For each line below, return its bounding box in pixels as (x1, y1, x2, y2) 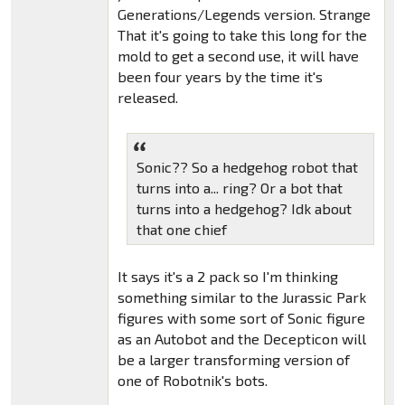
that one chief (136, 221, 227, 239)
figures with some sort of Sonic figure (117, 309, 365, 327)
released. (117, 89, 178, 107)
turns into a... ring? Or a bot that (136, 179, 343, 197)
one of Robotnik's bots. (117, 372, 268, 390)
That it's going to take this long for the (117, 26, 367, 44)
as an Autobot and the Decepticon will (117, 330, 366, 348)
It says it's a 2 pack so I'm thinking (117, 268, 338, 286)
